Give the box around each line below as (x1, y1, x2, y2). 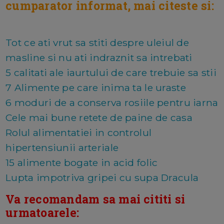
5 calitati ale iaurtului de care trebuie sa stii (5, 66, 217, 78)
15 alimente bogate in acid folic (5, 156, 158, 168)
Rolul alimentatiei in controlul (5, 126, 152, 138)
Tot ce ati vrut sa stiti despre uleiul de (5, 36, 189, 48)
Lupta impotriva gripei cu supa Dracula (5, 171, 199, 183)
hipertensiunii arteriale (5, 141, 119, 153)
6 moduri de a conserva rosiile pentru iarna (5, 96, 218, 108)
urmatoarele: (5, 204, 79, 220)
